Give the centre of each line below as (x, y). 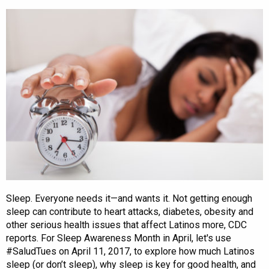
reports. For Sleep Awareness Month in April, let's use (119, 238)
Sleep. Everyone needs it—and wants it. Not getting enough (129, 198)
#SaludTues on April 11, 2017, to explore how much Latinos (130, 251)
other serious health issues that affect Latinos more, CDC (126, 225)
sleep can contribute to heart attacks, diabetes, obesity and (130, 211)
